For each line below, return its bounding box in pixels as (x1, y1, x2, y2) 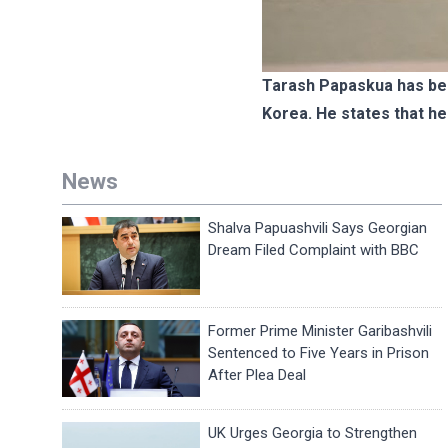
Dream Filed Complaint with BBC (208, 241, 420, 259)
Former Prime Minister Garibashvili (208, 321, 433, 340)
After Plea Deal (208, 365, 307, 384)
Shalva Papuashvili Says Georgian (208, 219, 428, 237)
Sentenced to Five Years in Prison (208, 343, 430, 362)
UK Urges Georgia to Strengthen (208, 424, 418, 443)
